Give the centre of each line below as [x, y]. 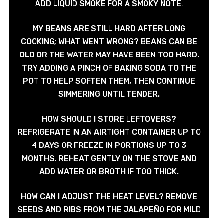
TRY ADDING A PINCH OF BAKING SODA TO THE [109, 68]
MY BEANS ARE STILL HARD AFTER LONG [109, 29]
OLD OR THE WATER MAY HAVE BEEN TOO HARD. [109, 55]
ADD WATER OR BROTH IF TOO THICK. [109, 172]
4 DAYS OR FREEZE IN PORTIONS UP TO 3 [109, 145]
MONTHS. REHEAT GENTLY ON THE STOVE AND [109, 159]
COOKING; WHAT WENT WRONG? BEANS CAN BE [109, 42]
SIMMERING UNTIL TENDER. [109, 94]
